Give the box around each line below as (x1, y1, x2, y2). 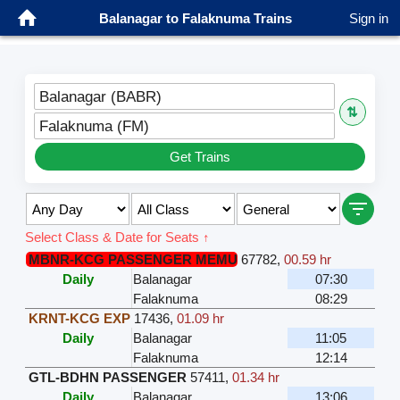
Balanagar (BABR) (39, 88, 162, 105)
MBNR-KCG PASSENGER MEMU (29, 252, 238, 268)
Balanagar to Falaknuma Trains (99, 10, 292, 26)
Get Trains (170, 149, 230, 165)
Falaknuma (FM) (39, 118, 150, 135)
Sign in (349, 10, 388, 26)
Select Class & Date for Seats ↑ (25, 229, 211, 246)
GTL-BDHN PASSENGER (29, 370, 187, 386)
